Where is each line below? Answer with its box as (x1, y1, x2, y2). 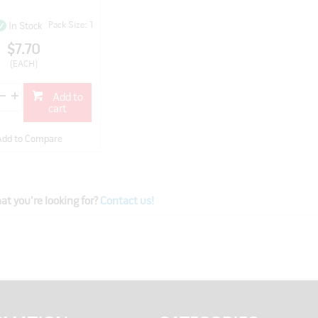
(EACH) (9, 59, 38, 69)
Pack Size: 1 (48, 21, 94, 31)
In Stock (9, 21, 43, 31)
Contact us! (99, 196, 154, 208)
